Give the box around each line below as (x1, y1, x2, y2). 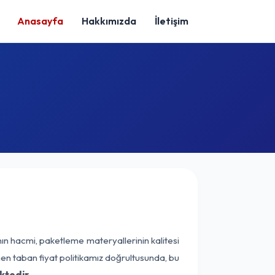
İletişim (155, 15, 188, 27)
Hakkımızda (82, 15, 136, 27)
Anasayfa (17, 15, 63, 27)
